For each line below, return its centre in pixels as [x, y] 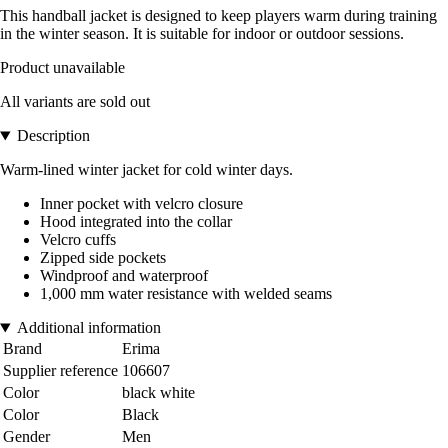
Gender [26, 437]
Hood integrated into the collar [136, 222]
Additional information [88, 328]
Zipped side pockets [103, 258]
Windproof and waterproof [124, 276]
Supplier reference [60, 371]
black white [158, 393]
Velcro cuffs [78, 240]
